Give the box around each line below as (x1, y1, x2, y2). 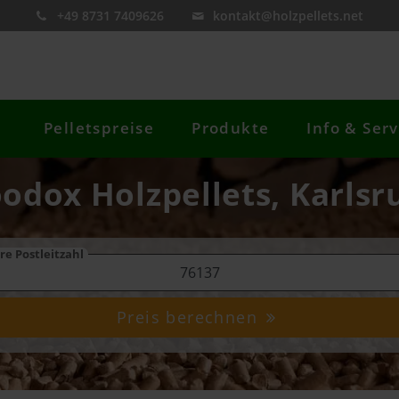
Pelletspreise (44, 118, 155, 139)
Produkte (191, 118, 270, 139)
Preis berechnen (117, 306, 264, 329)
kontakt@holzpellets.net (213, 7, 364, 24)
